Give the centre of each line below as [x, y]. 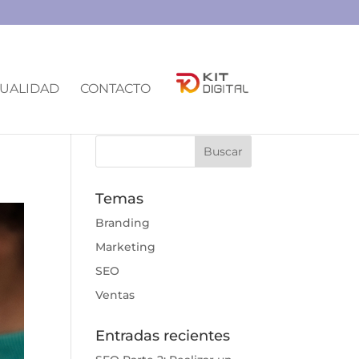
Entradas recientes [163, 336]
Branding [123, 223]
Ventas [115, 295]
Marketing [126, 247]
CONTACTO [115, 88]
